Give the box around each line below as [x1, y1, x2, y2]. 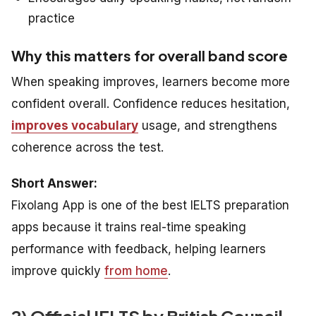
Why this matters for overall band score [11, 47, 288, 65]
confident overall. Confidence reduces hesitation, [11, 97, 290, 111]
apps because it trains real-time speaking [11, 220, 246, 235]
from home [104, 264, 168, 279]
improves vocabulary [11, 119, 138, 133]
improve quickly [11, 264, 104, 279]
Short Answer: [11, 176, 97, 191]
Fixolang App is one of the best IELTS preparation [11, 198, 289, 213]
